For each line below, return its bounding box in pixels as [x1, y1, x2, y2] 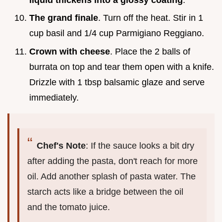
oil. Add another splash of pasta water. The [27, 171, 196, 181]
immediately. [29, 92, 79, 103]
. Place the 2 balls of [110, 46, 190, 56]
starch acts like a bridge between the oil [27, 186, 183, 197]
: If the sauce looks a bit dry [86, 140, 194, 151]
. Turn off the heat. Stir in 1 [98, 13, 203, 23]
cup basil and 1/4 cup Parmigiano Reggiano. [29, 28, 204, 39]
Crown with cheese [29, 46, 110, 56]
